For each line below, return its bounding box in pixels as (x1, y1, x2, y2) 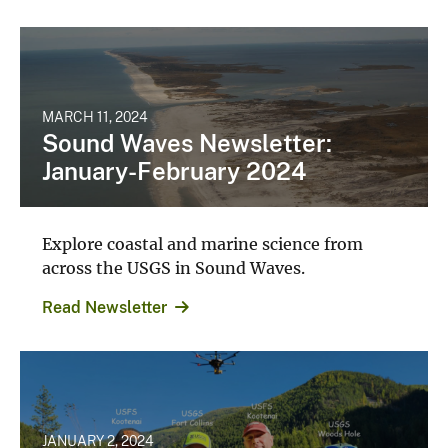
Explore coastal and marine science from (42, 227, 363, 248)
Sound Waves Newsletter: (42, 122, 332, 151)
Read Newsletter (42, 291, 167, 311)
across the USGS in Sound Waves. (42, 251, 305, 272)
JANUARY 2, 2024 (42, 426, 154, 443)
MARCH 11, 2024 (42, 102, 148, 119)
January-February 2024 (42, 150, 306, 179)
